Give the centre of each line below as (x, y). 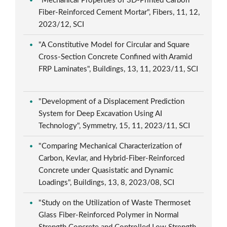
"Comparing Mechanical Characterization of (110, 146)
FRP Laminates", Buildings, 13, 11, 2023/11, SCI (119, 69)
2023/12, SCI (63, 24)
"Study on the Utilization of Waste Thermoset (115, 203)
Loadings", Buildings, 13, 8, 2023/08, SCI (108, 182)
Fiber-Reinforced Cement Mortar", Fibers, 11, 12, (119, 12)
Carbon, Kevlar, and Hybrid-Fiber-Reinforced (112, 158)
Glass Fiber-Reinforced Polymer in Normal (109, 215)
